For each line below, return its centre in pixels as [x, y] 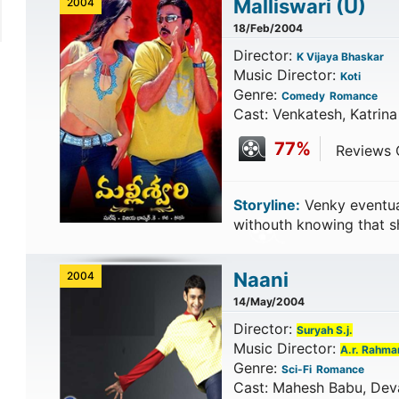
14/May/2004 [269, 301]
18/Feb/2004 [268, 28]
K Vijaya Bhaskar [340, 57]
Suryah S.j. [324, 330]
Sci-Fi [296, 369]
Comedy [303, 96]
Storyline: [266, 205]
